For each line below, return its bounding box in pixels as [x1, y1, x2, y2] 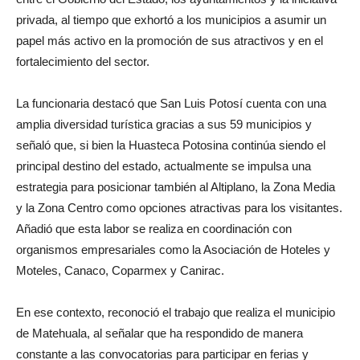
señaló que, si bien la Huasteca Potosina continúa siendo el [16, 138, 325, 153]
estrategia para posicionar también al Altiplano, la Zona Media [16, 180, 335, 194]
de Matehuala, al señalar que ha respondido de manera [16, 326, 303, 341]
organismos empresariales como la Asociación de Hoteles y [16, 243, 330, 257]
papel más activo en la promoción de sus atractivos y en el [16, 34, 323, 48]
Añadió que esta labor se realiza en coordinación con [16, 222, 292, 236]
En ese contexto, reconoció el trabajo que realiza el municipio [16, 305, 335, 320]
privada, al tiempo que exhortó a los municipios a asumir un [16, 13, 326, 27]
